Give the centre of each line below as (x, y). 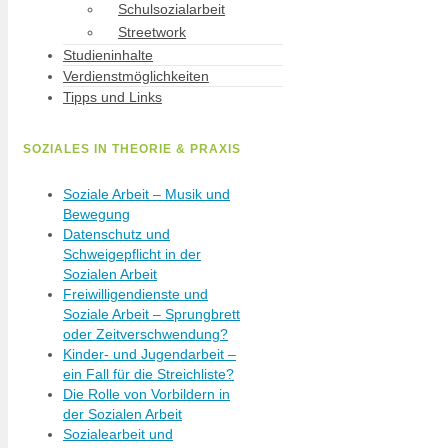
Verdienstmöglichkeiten (136, 76)
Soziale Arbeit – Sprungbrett (151, 314)
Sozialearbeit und (118, 434)
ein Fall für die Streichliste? (148, 374)
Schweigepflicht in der (132, 254)
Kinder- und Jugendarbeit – (149, 354)
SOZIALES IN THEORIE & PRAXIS (132, 149)
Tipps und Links (112, 97)
